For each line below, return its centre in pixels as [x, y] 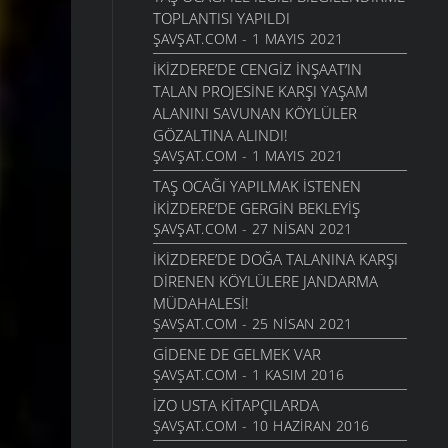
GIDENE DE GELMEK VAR [236, 354]
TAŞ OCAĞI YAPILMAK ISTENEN [256, 186]
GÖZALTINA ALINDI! [220, 135]
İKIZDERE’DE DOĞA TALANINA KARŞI [275, 259]
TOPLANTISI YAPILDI [221, 18]
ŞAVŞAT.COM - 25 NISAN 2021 [252, 324]
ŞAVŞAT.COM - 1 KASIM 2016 [248, 375]
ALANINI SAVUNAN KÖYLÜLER [254, 113]
